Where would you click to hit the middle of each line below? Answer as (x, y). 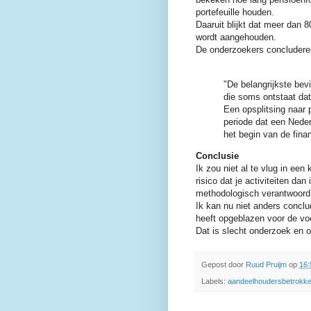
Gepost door (224, 264)
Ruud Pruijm (266, 264)
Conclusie (217, 155)
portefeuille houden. (235, 12)
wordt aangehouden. (236, 37)
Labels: (215, 281)
